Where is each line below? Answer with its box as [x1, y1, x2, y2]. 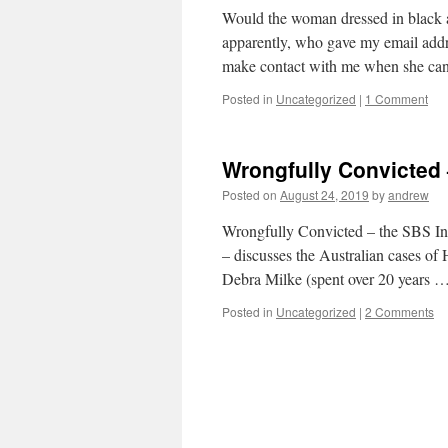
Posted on [222, 186, 277, 203]
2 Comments [365, 303, 434, 320]
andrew [388, 186, 429, 203]
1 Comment [365, 90, 428, 107]
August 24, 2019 [280, 186, 369, 203]
